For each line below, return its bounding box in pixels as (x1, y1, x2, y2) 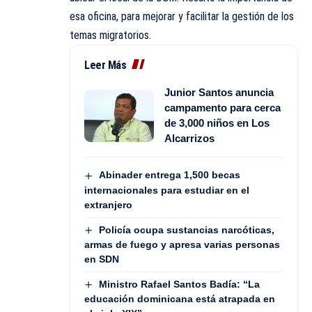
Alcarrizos (164, 132, 214, 145)
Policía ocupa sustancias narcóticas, (98, 224, 274, 235)
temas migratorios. (70, 29, 151, 42)
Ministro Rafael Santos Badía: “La (98, 278, 260, 290)
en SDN (84, 253, 119, 265)
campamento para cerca (164, 102, 281, 114)
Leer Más (84, 58, 126, 72)
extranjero (84, 198, 132, 210)
